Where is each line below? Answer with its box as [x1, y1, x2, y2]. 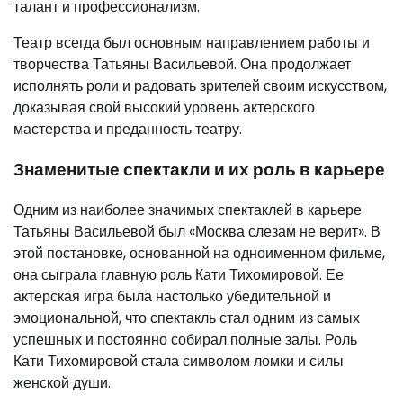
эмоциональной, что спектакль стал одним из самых [13, 307, 360, 328]
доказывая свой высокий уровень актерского [13, 97, 315, 119]
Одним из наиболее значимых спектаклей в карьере [13, 199, 362, 220]
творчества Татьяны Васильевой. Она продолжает [13, 54, 351, 76]
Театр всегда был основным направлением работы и [13, 32, 370, 54]
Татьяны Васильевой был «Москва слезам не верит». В [13, 220, 381, 242]
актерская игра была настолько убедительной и [13, 285, 331, 307]
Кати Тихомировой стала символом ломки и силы [13, 350, 344, 372]
